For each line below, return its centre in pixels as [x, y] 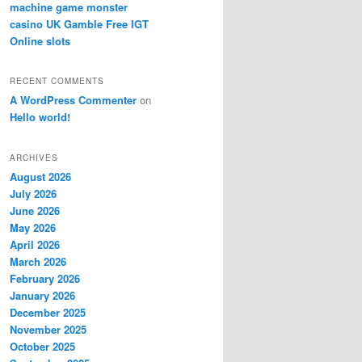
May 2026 [33, 227]
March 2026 [38, 261]
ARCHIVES [34, 157]
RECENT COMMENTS [57, 81]
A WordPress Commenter [73, 100]
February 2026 [45, 278]
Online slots [40, 40]
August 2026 [40, 176]
